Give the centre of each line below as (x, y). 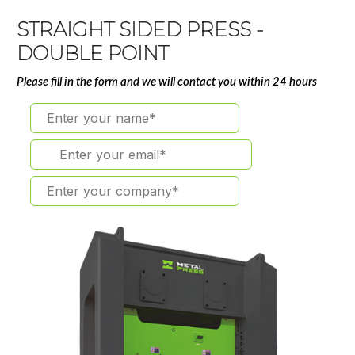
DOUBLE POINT (93, 53)
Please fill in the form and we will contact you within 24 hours (167, 82)
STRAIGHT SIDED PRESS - (141, 30)
